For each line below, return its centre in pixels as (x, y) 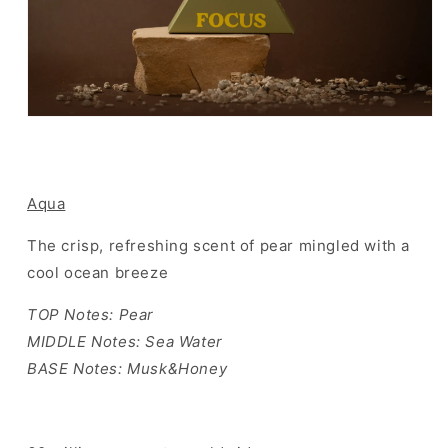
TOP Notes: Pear (90, 315)
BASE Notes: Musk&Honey (127, 369)
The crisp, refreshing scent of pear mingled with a (219, 246)
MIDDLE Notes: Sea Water (125, 342)
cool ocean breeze (98, 273)
